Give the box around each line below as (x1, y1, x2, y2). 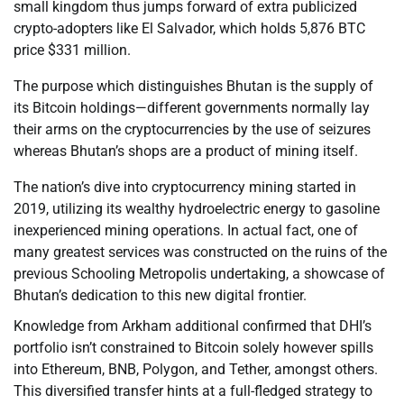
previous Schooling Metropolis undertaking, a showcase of (14, 265, 385, 283)
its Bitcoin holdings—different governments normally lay (14, 99, 370, 117)
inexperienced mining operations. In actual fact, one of (14, 222, 358, 240)
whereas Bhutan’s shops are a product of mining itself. (14, 142, 358, 161)
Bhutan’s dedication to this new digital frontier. (14, 287, 307, 305)
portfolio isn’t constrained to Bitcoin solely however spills (14, 339, 373, 357)
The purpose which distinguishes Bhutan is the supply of (14, 78, 373, 96)
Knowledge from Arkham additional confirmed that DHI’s (14, 317, 372, 335)
